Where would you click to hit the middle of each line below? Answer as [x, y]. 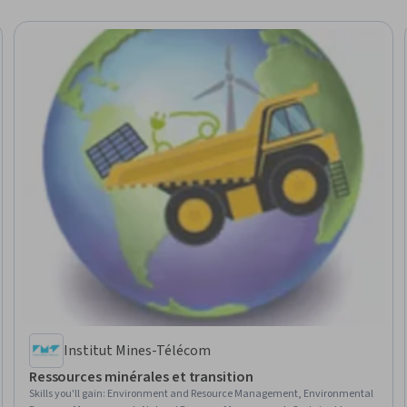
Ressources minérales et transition [141, 377]
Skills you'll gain [65, 393]
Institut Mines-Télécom [137, 350]
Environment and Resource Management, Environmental [240, 393]
